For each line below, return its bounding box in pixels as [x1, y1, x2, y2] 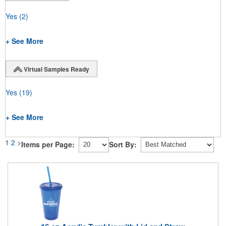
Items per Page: [21, 139, 75, 150]
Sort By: [109, 139, 137, 150]
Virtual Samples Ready [24, 65, 89, 74]
